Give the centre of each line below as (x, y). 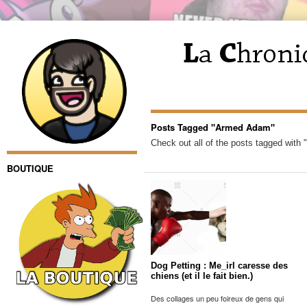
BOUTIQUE (30, 168)
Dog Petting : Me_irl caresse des (219, 266)
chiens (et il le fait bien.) (202, 276)
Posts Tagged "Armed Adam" (213, 127)
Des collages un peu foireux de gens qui (217, 298)
